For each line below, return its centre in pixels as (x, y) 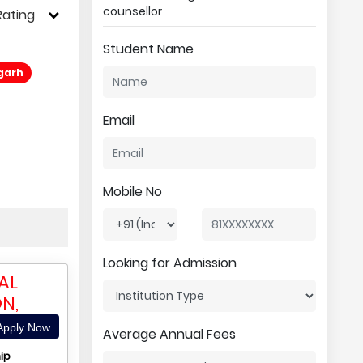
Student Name (148, 49)
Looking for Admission (169, 263)
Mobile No (132, 192)
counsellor (132, 11)
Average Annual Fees (169, 334)
